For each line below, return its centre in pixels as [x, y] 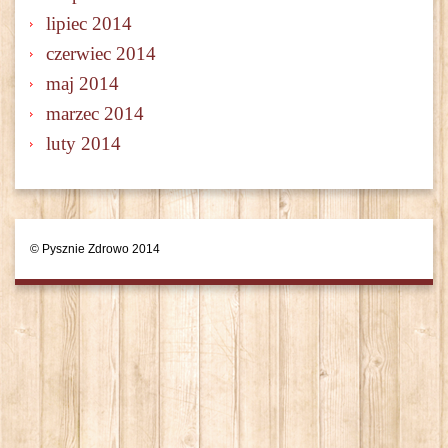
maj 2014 [82, 84]
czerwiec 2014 [101, 54]
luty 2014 [83, 144]
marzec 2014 [95, 114]
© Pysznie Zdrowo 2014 [95, 249]
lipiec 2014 [89, 24]
